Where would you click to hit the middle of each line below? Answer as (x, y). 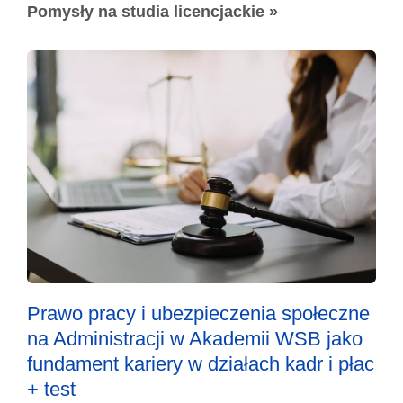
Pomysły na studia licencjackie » (152, 12)
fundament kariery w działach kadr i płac (201, 363)
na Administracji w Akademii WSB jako (195, 338)
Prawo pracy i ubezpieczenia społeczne (198, 313)
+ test (51, 389)
